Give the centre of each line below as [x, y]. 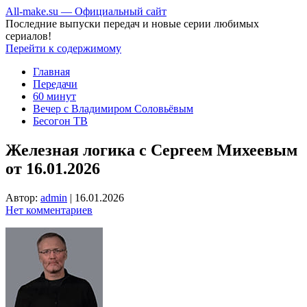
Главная [51, 72]
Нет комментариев [49, 210]
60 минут [54, 96]
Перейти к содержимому [63, 48]
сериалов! [28, 36]
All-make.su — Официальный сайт [86, 11]
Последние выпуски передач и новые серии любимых [132, 24]
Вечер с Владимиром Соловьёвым [113, 109]
